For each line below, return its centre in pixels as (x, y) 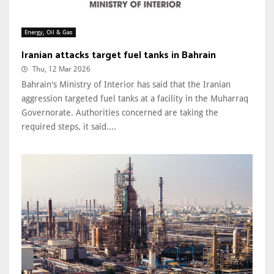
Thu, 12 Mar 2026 (61, 69)
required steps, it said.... (69, 127)
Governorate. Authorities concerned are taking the (120, 113)
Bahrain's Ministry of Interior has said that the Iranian (126, 85)
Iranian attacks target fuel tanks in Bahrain (119, 56)
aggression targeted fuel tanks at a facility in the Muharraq (135, 99)
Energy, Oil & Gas (49, 32)
